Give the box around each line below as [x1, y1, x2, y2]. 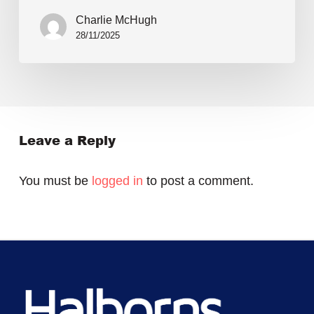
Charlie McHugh [75, 14, 157, 27]
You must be [18, 174, 92, 189]
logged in [91, 174, 143, 189]
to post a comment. [142, 174, 254, 189]
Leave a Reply [18, 131, 116, 150]
